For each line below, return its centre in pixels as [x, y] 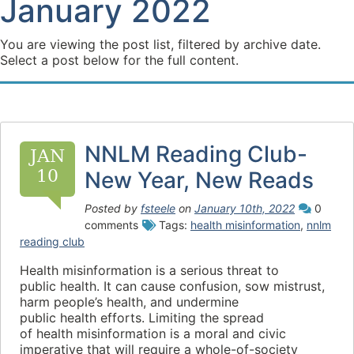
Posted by [113, 208]
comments [111, 225]
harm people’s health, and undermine [129, 302]
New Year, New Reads [199, 180]
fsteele [158, 208]
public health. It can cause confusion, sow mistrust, [172, 286]
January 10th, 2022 [245, 208]
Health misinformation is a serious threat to [149, 270]
